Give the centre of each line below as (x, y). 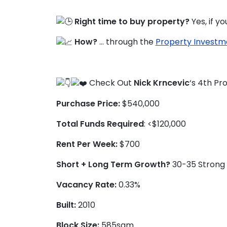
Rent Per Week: (88, 144)
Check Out (110, 83)
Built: (66, 205)
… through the (126, 42)
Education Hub (58, 68)
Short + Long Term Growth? (113, 164)
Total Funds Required (100, 124)
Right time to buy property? (131, 21)
